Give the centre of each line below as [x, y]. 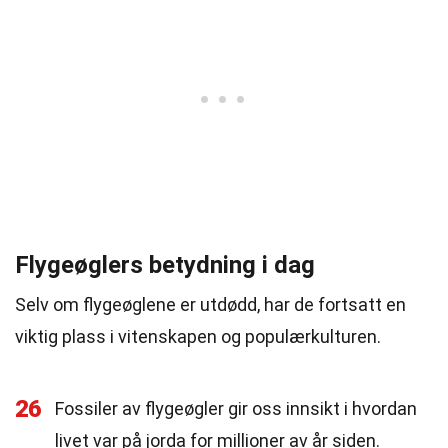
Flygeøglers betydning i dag [165, 265]
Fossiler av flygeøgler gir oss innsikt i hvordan [236, 408]
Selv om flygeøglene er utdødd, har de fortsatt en [210, 304]
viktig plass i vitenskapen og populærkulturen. [198, 336]
